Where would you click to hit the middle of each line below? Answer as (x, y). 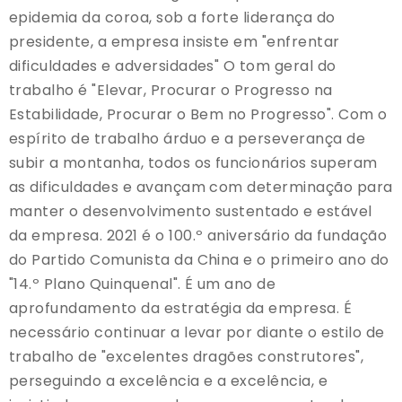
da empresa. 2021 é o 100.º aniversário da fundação (198, 236)
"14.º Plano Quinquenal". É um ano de (143, 284)
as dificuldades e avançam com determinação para (201, 188)
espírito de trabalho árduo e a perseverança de (188, 139)
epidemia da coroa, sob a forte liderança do (172, 18)
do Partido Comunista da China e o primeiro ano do (199, 260)
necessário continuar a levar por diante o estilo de (197, 333)
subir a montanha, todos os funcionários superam (193, 163)
